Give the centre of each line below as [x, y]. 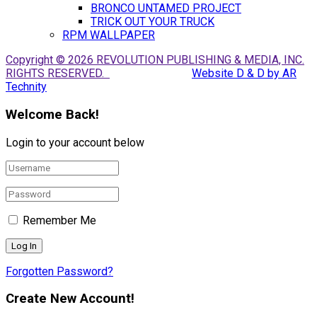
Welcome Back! [52, 114]
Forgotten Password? [59, 271]
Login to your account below [75, 142]
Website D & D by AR [244, 74]
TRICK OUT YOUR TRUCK [152, 22]
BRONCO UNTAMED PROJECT [166, 8]
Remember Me [59, 220]
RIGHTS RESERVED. [58, 74]
